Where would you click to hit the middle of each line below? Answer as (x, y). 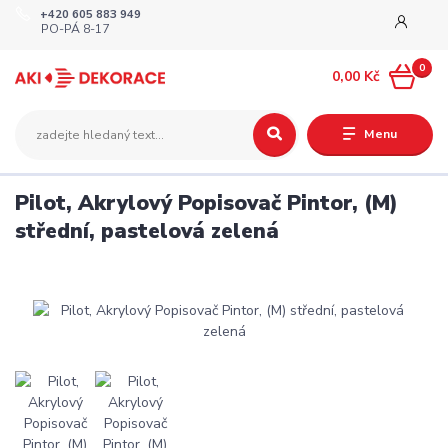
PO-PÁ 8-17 (75, 29)
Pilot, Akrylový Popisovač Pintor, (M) (206, 202)
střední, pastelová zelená (147, 230)
